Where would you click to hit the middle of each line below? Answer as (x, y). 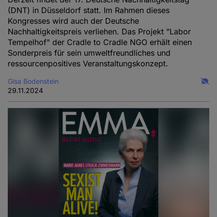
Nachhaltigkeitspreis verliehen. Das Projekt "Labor (100, 32)
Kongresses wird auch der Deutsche (74, 21)
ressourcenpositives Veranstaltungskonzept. (88, 64)
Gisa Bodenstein (33, 81)
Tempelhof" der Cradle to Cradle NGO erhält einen (100, 42)
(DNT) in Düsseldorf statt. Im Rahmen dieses (89, 10)
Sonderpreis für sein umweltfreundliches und (89, 53)
